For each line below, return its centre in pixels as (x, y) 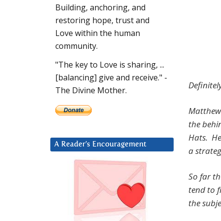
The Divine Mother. (91, 91)
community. (76, 46)
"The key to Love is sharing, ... (110, 65)
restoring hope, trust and (102, 20)
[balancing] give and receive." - (111, 78)
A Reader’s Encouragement (100, 145)
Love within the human (98, 33)
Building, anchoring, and (100, 8)
